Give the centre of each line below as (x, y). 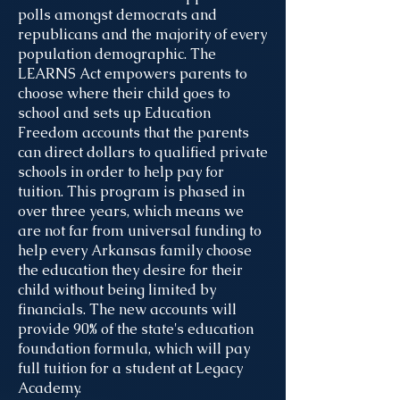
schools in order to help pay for (121, 172)
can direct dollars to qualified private (143, 152)
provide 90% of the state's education (136, 329)
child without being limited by (117, 290)
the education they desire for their (130, 270)
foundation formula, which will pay (134, 349)
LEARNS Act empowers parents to (133, 74)
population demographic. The (117, 54)
